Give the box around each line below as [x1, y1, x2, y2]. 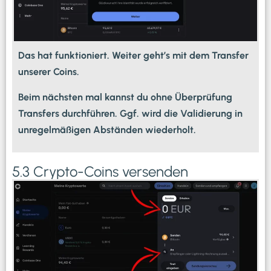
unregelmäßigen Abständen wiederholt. [18, 123, 196, 135]
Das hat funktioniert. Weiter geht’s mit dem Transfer [18, 50, 249, 62]
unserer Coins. [18, 66, 79, 78]
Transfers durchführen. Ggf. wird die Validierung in [18, 107, 243, 119]
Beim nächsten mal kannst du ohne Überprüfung [18, 91, 232, 103]
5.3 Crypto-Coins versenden [12, 163, 188, 181]
